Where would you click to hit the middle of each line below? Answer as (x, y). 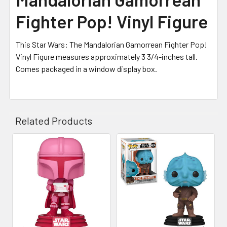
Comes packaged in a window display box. (86, 68)
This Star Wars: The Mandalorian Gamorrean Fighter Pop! (111, 44)
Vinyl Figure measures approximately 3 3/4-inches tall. (107, 56)
